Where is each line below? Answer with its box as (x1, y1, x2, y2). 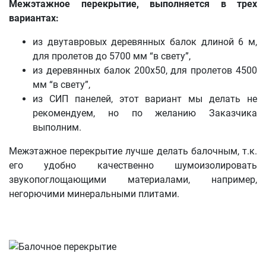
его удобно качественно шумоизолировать (9, 159, 257, 171)
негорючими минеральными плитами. (9, 188, 179, 199)
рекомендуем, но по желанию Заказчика (33, 107, 257, 119)
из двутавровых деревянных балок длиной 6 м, (33, 36, 257, 47)
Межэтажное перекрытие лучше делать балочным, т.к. (9, 145, 257, 157)
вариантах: (9, 12, 59, 24)
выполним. (33, 121, 81, 133)
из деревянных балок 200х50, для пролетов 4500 (33, 64, 257, 76)
